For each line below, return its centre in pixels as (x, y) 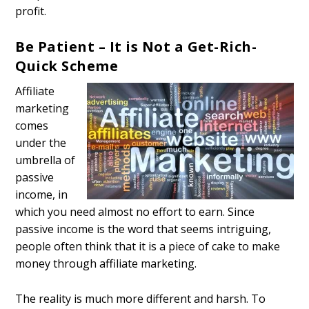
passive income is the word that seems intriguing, (143, 229)
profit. (31, 11)
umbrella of (46, 160)
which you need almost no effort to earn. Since (135, 212)
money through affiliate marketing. (106, 264)
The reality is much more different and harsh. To (141, 298)
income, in (42, 195)
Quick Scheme (67, 66)
